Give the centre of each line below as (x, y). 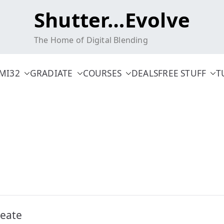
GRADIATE (51, 73)
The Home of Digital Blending (91, 40)
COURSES (102, 73)
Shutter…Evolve (112, 20)
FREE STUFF (182, 73)
